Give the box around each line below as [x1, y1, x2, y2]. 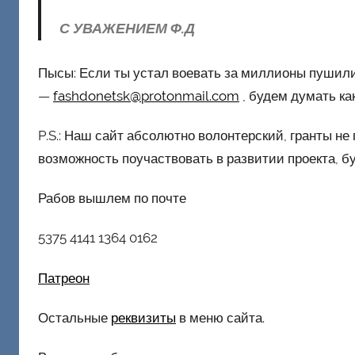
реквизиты [111, 309, 176, 326]
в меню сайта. [176, 309, 265, 326]
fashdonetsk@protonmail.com [53, 87, 239, 104]
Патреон [38, 269, 90, 286]
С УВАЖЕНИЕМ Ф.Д [59, 19, 195, 36]
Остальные [38, 309, 111, 326]
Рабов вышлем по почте [38, 190, 186, 207]
